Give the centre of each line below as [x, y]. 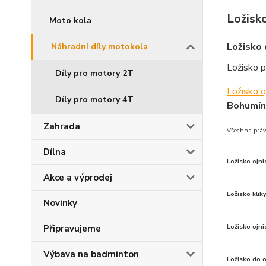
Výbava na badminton [91, 254]
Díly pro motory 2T [94, 73]
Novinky [60, 203]
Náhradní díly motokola [99, 47]
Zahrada [62, 126]
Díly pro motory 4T [94, 99]
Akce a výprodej [78, 178]
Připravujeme [72, 229]
